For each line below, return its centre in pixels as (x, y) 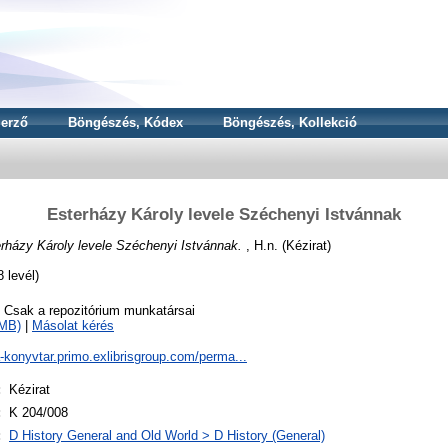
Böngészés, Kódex (125, 122)
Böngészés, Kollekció (290, 122)
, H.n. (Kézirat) (286, 245)
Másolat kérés (73, 326)
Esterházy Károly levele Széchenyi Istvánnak (224, 214)
